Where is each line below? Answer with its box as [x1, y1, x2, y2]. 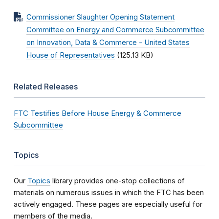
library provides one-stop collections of [50, 176, 185, 185]
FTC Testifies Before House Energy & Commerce [14, 109, 181, 118]
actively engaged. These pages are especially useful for [14, 199, 202, 209]
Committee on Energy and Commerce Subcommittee [26, 25, 204, 34]
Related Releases [14, 82, 78, 91]
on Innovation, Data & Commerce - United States [26, 38, 190, 47]
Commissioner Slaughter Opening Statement [26, 13, 175, 22]
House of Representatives [26, 51, 115, 60]
